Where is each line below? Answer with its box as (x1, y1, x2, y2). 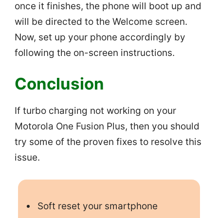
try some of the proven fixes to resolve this (15, 136, 201, 148)
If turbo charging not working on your (15, 105, 176, 117)
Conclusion (15, 74, 104, 94)
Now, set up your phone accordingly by (15, 31, 185, 43)
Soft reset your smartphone (37, 200, 158, 212)
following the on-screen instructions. (15, 47, 175, 58)
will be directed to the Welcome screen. (15, 16, 187, 27)
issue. (15, 152, 40, 163)
